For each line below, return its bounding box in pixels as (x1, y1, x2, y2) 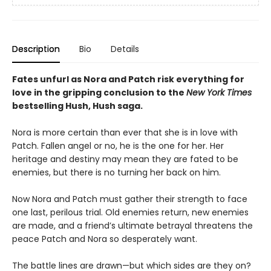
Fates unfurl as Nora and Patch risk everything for (12, 73, 244, 86)
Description (12, 43, 60, 56)
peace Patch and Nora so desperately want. (12, 233, 197, 246)
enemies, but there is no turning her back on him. (12, 166, 221, 179)
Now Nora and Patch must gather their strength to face (12, 193, 247, 206)
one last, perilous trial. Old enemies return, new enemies (12, 206, 249, 219)
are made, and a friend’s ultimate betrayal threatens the (12, 220, 253, 232)
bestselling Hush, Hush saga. (12, 100, 143, 113)
